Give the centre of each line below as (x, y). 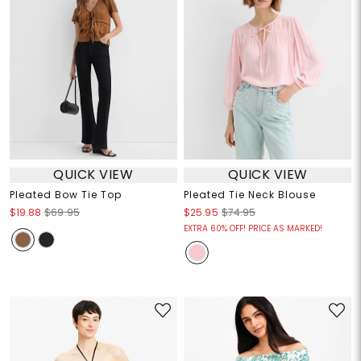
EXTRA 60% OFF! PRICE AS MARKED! (253, 228)
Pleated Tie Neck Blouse (250, 194)
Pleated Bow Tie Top (65, 194)
